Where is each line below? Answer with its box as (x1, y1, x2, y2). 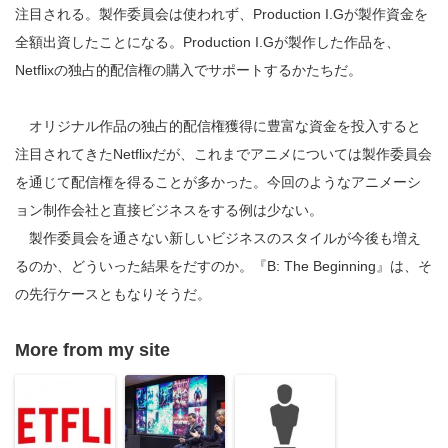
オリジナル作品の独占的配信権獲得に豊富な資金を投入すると (15, 118, 421, 135)
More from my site (15, 340, 170, 361)
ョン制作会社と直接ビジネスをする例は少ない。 (15, 202, 323, 219)
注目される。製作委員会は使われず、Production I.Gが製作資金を (15, 6, 428, 23)
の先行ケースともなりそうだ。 (15, 286, 211, 303)
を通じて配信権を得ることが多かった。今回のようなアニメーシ (15, 174, 421, 191)
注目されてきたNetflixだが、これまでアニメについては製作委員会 (15, 146, 432, 163)
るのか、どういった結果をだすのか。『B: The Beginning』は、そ (15, 258, 432, 275)
